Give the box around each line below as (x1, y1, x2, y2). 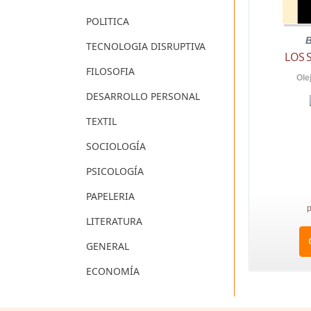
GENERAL (86, 239, 129, 253)
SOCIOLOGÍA (86, 140, 146, 153)
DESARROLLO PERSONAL (86, 90, 200, 103)
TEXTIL (86, 115, 117, 128)
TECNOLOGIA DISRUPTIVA (86, 40, 205, 53)
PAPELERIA (86, 190, 135, 203)
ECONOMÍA (86, 264, 140, 278)
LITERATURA (86, 215, 142, 228)
